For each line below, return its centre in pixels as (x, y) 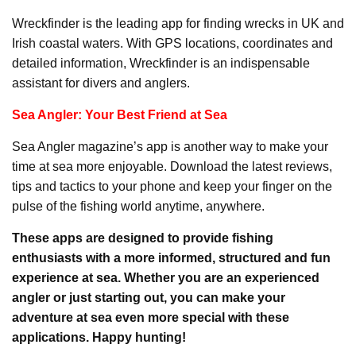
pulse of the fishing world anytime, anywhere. (138, 207)
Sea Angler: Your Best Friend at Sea (120, 115)
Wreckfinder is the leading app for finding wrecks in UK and (178, 24)
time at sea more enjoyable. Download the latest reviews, (172, 167)
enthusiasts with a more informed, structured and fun (171, 258)
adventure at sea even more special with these (151, 318)
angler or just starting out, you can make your (149, 298)
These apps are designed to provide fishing (143, 238)
